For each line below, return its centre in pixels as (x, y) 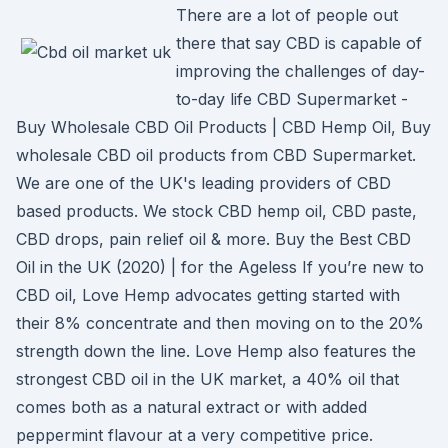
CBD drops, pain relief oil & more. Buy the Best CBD (213, 239)
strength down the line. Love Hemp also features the (216, 351)
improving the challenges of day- (300, 71)
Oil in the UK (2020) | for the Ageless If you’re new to (220, 267)
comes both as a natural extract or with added (191, 407)
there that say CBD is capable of (299, 43)
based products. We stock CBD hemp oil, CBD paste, (216, 211)
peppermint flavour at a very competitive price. (194, 435)
